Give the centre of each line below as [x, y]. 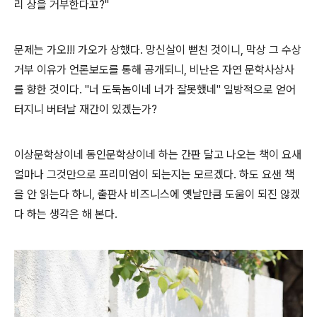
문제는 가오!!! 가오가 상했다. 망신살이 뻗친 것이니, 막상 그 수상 [158, 50]
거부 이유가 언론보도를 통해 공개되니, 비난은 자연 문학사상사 [154, 70]
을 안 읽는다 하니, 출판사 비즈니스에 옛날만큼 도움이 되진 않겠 [157, 195]
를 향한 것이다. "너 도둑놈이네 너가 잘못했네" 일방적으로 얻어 [155, 90]
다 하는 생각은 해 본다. [67, 214]
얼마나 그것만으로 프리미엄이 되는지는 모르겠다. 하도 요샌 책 [154, 175]
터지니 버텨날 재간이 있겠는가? [86, 110]
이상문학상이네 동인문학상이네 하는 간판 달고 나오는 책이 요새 [158, 155]
